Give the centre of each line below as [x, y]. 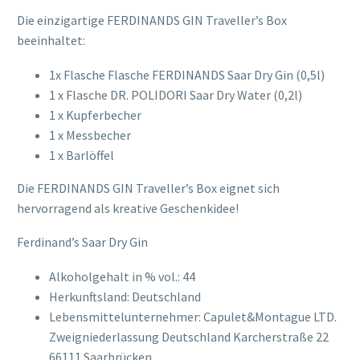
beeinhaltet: [51, 41]
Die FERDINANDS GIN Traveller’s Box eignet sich [148, 188]
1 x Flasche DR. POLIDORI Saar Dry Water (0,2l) [176, 94]
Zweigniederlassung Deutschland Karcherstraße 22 [189, 337]
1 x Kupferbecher [95, 115]
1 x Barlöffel [82, 155]
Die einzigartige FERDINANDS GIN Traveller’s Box [152, 20]
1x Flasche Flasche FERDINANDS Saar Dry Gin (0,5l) [187, 74]
